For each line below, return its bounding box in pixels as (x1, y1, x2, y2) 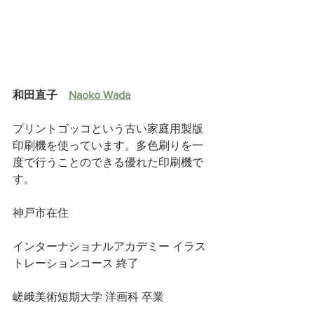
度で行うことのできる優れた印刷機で (13, 156, 203, 169)
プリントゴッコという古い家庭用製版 (13, 123, 203, 135)
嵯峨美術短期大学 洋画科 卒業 (13, 291, 164, 303)
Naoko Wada (69, 89, 130, 102)
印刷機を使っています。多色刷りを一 (13, 139, 203, 152)
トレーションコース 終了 (13, 257, 142, 270)
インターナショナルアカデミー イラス (13, 240, 206, 253)
